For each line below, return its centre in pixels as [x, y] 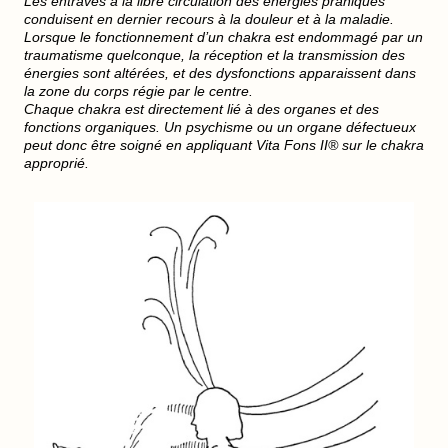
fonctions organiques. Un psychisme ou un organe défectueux [220, 127]
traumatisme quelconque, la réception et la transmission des [214, 55]
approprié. [56, 163]
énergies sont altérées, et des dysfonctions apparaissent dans [220, 73]
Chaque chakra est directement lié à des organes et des [201, 109]
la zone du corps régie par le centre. [138, 91]
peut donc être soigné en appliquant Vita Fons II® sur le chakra [224, 145]
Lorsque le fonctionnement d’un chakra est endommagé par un [223, 37]
